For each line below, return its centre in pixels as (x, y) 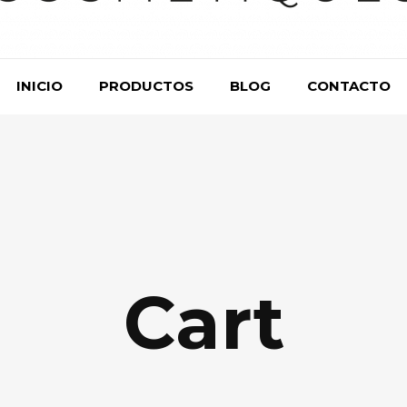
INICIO (40, 86)
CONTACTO (349, 86)
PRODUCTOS (146, 86)
